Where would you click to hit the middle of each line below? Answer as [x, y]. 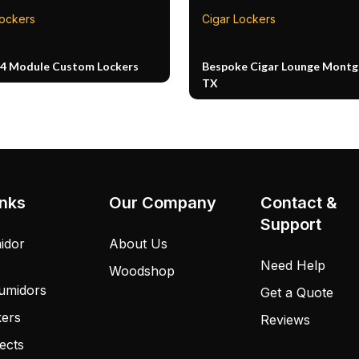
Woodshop [141, 270]
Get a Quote [297, 292]
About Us [138, 243]
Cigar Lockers [239, 18]
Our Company [162, 202]
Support [291, 224]
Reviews [286, 319]
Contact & [299, 202]
